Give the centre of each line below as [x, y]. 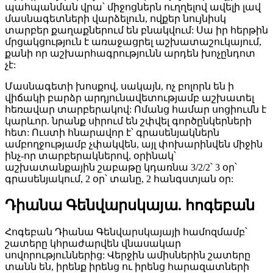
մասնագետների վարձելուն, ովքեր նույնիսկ [115, 19]
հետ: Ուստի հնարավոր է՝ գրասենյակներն [112, 133]
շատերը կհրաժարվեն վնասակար [93, 243]
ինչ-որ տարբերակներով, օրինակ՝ [90, 156]
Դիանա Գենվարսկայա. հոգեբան [130, 205]
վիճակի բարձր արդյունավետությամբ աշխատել [129, 98]
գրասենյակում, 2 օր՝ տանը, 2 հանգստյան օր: [119, 179]
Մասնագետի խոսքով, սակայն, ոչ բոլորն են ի [119, 87]
